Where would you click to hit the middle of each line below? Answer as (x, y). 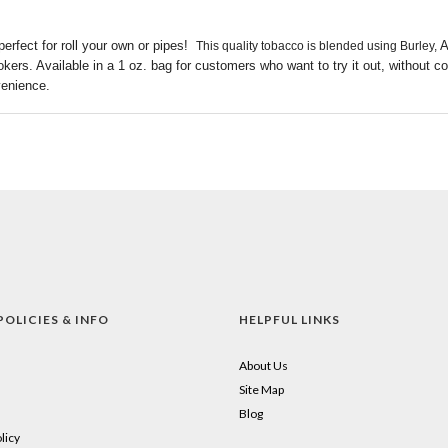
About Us (263, 365)
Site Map (261, 389)
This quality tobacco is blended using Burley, (318, 46)
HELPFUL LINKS (289, 319)
